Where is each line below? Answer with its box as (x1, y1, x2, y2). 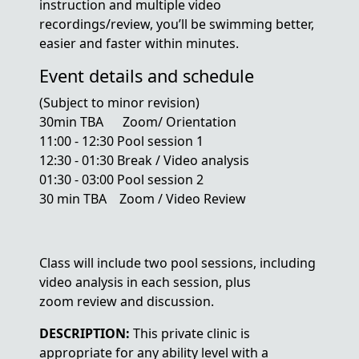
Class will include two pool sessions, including (39, 254, 317, 272)
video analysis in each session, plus (39, 273, 252, 291)
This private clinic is (133, 325, 251, 342)
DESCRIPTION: (39, 325, 134, 342)
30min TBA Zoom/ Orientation (39, 113, 237, 131)
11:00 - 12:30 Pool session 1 (39, 132, 204, 150)
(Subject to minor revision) (39, 94, 204, 111)
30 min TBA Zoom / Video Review (39, 190, 247, 208)
